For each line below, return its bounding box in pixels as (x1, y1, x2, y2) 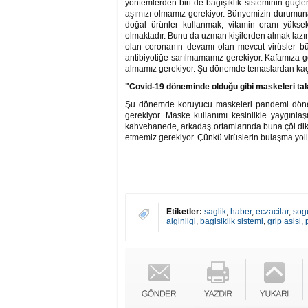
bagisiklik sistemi (200, 217, 263, 226)
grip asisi (267, 217, 301, 226)
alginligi (166, 217, 196, 226)
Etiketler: (166, 207, 202, 217)
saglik (204, 207, 226, 217)
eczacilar (256, 207, 289, 217)
